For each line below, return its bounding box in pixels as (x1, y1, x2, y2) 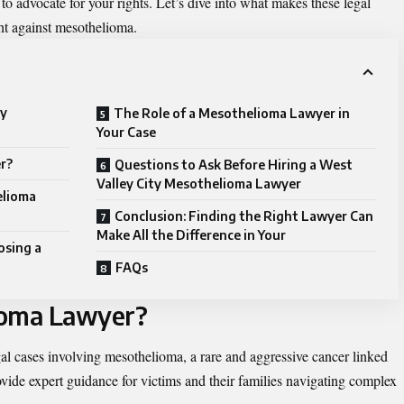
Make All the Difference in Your (96, 226, 286, 243)
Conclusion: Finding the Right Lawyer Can (115, 207, 373, 224)
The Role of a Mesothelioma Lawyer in (114, 105, 350, 121)
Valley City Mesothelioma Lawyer (96, 175, 301, 191)
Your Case (96, 124, 156, 140)
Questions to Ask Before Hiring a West (115, 156, 353, 172)
